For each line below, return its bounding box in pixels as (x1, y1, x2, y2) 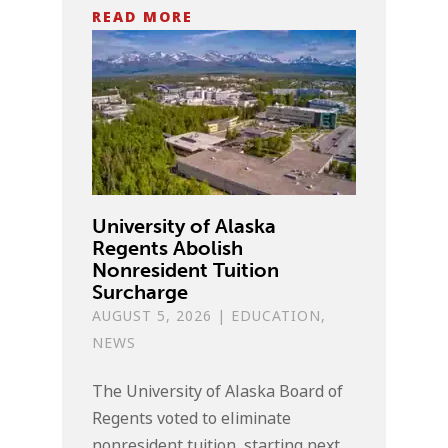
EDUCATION (231, 306, 322, 327)
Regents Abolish (92, 236, 244, 261)
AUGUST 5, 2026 (92, 306, 213, 327)
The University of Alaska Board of (92, 380, 344, 404)
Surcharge (92, 280, 189, 305)
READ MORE (92, 6, 194, 28)
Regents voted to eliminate (92, 407, 292, 431)
